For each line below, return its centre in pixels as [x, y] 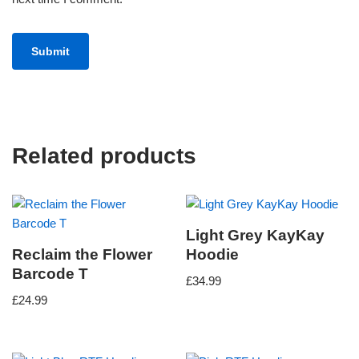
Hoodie [213, 254]
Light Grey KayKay [256, 235]
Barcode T [50, 274]
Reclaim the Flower [82, 254]
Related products [104, 156]
